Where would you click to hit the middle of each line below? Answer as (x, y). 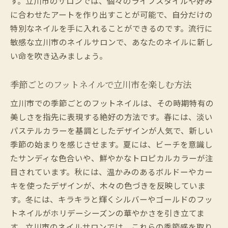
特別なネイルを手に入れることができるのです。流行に (111, 28)
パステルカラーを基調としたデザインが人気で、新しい (112, 130)
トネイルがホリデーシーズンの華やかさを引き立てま (107, 212)
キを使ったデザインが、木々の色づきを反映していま (108, 185)
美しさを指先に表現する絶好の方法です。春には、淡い (111, 116)
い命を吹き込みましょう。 (59, 55)
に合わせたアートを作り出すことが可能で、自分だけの (111, 14)
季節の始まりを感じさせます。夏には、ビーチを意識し (111, 144)
